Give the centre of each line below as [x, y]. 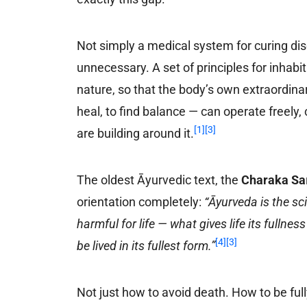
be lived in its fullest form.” [146, 245]
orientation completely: [141, 201]
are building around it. [136, 133]
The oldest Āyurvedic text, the [159, 180]
